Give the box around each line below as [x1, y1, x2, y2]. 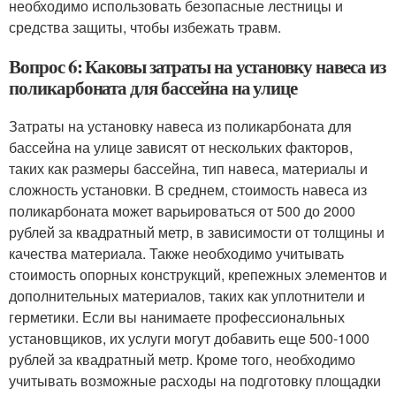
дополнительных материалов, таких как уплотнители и [9, 286, 365, 306]
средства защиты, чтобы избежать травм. [9, 17, 281, 37]
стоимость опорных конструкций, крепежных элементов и [9, 264, 387, 285]
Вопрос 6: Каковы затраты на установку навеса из [9, 53, 385, 80]
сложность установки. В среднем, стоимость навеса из [9, 179, 367, 200]
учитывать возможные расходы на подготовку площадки [9, 370, 381, 391]
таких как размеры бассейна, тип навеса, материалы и [9, 158, 368, 179]
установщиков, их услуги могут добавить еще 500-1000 [9, 328, 369, 348]
